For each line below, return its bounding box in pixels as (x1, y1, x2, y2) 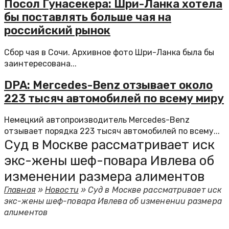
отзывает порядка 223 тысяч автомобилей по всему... (4, 126, 220, 136)
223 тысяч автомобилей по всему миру (4, 91, 224, 105)
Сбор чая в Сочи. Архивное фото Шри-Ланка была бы (4, 47, 214, 57)
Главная (4, 185, 36, 195)
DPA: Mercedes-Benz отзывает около (4, 78, 213, 92)
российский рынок (4, 24, 110, 38)
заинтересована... (4, 58, 77, 68)
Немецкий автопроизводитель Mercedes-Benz (4, 115, 190, 125)
